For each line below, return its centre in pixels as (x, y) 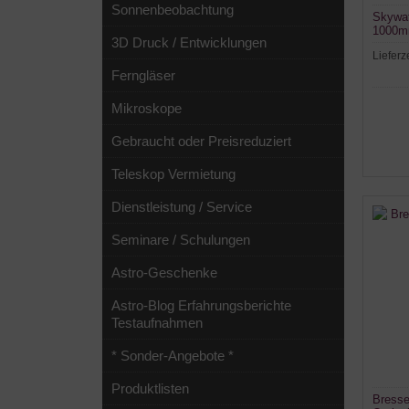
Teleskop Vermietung (173, 174)
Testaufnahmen (157, 323)
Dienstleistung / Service (182, 207)
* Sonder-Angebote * (173, 356)
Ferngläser (143, 75)
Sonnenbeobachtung (173, 10)
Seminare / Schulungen (181, 240)
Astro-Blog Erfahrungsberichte (201, 305)
